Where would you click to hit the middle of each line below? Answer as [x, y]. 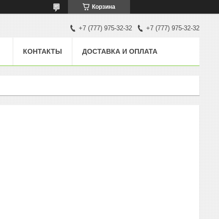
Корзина [104, 7]
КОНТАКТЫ [43, 51]
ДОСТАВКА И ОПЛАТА [120, 51]
